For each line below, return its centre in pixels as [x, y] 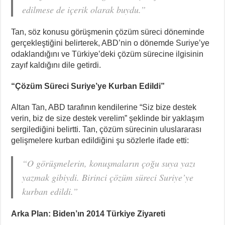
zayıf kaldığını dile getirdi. [56, 65]
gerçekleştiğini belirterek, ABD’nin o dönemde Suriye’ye [110, 43]
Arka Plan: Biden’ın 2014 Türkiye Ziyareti [88, 213]
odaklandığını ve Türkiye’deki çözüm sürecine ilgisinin [107, 54]
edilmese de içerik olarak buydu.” [84, 9]
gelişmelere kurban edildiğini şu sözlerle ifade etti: [100, 140]
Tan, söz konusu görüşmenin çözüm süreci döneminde [108, 32]
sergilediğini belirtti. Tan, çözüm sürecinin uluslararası [106, 129]
